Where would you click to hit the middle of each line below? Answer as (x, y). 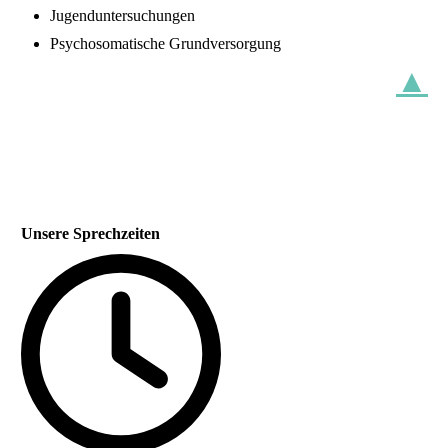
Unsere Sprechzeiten (90, 233)
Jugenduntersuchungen (122, 15)
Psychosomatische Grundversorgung (165, 43)
